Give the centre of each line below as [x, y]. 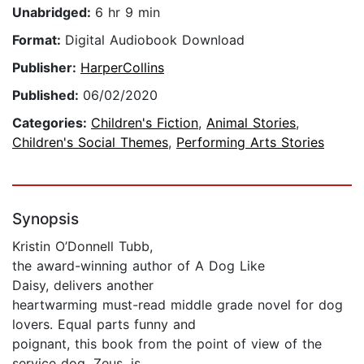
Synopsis [45, 219]
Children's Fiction [145, 123]
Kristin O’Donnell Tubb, [82, 247]
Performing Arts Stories [250, 143]
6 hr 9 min [128, 13]
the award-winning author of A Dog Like [139, 266]
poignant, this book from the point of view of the [167, 344]
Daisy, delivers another [83, 286]
